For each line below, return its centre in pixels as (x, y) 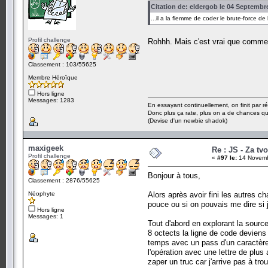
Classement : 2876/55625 (64, 180)
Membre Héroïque (53, 77)
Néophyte (42, 193)
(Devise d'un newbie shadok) (188, 120)
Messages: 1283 (51, 100)
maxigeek (46, 148)
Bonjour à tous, (174, 175)
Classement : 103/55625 (62, 64)
